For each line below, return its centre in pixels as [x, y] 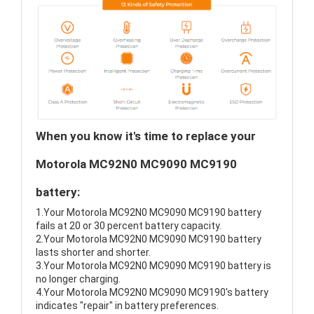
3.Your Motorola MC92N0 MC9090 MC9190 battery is [153, 266]
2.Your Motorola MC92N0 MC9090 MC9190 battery [149, 239]
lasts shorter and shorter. [93, 253]
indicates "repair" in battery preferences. [127, 306]
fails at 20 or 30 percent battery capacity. [129, 226]
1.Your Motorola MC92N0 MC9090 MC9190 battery [149, 213]
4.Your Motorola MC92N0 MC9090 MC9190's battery [152, 293]
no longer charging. [78, 279]
